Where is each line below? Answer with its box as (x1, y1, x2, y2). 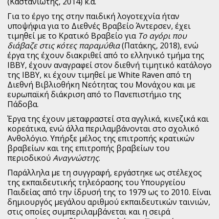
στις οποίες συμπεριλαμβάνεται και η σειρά (7, 206, 170, 218)
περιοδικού (7, 153, 53, 164)
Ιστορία (95, 111, 124, 123)
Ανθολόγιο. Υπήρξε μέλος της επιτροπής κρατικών (7, 133, 195, 144)
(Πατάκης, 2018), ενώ (122, 40, 198, 51)
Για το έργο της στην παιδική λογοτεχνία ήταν (7, 11, 179, 22)
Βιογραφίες (88, 131, 131, 143)
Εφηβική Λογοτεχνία (71, 51, 148, 63)
